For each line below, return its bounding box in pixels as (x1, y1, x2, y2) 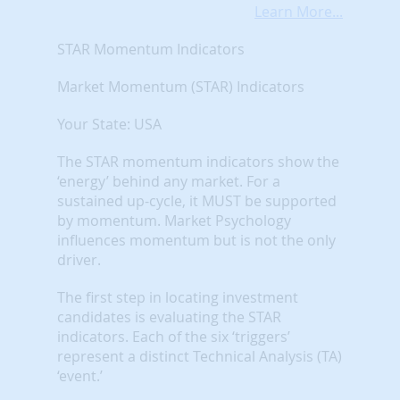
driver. (57, 249, 101, 270)
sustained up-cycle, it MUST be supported (57, 190, 337, 211)
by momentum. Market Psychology (57, 210, 291, 230)
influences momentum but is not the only (57, 229, 336, 250)
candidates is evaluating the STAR (57, 306, 281, 327)
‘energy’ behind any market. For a (57, 171, 280, 191)
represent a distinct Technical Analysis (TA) (57, 346, 342, 366)
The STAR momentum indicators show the (57, 151, 339, 171)
